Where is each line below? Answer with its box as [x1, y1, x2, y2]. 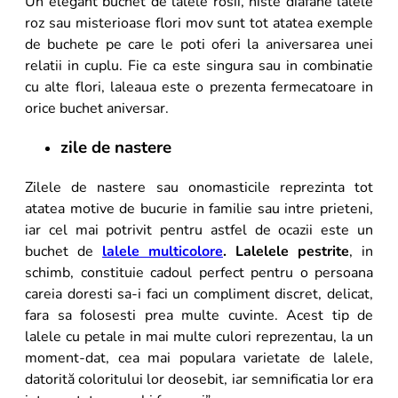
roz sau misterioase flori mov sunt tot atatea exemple [25, 12, 373, 33]
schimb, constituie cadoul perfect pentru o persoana [25, 263, 373, 283]
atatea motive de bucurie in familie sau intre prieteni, [25, 199, 373, 219]
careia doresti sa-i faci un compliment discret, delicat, [25, 284, 373, 305]
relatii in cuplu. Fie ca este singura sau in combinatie [25, 55, 373, 76]
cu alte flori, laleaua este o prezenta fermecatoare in [25, 76, 373, 97]
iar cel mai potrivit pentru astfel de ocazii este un [25, 220, 373, 241]
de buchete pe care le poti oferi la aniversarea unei [25, 34, 373, 54]
